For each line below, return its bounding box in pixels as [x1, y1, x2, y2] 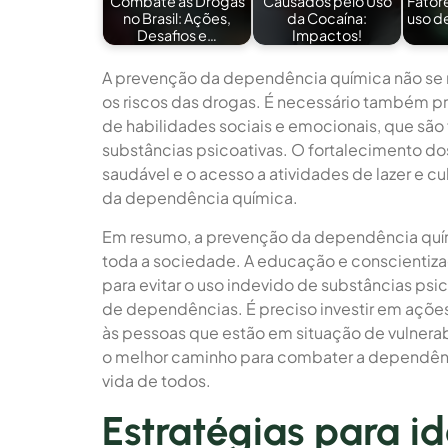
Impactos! [292, 25, 362, 44]
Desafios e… [137, 25, 217, 44]
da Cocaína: [287, 8, 367, 27]
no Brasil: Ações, [123, 8, 231, 27]
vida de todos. [102, 369, 211, 391]
